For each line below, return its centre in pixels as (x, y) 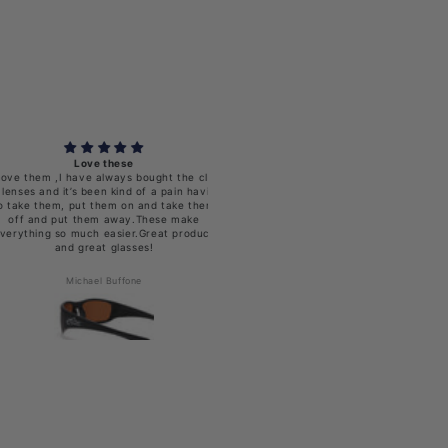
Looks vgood (351, 162)
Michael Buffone (63, 280)
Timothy (351, 280)
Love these (63, 162)
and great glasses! (64, 246)
